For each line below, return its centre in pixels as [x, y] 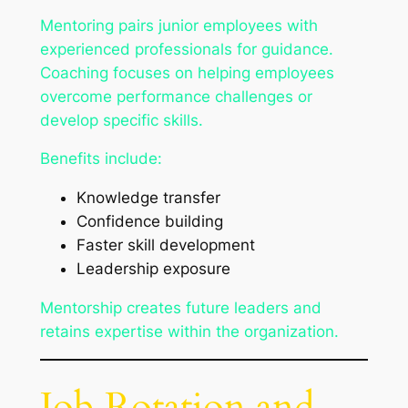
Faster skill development [165, 245]
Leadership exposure [153, 269]
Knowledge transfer [148, 198]
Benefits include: [101, 159]
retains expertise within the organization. [189, 331]
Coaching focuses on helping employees [187, 72]
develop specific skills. [121, 120]
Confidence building [149, 222]
